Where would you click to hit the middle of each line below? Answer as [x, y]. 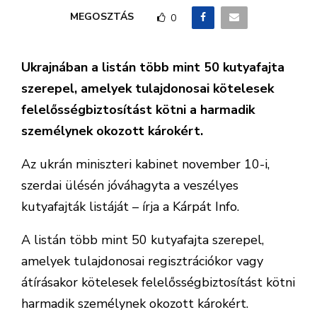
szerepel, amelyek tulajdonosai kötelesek [148, 88]
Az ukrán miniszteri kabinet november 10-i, [145, 164]
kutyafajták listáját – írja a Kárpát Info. [130, 207]
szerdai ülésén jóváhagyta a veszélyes [130, 185]
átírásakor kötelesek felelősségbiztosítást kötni [158, 282]
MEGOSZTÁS [102, 17]
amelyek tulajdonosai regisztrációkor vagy [142, 261]
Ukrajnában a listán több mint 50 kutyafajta [153, 67]
